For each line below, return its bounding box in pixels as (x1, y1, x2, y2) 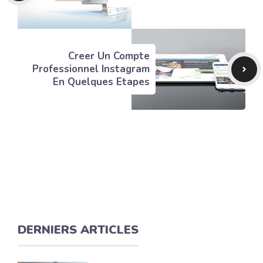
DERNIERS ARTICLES (18, 222, 139, 238)
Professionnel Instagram (32, 62, 150, 76)
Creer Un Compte (68, 49, 150, 63)
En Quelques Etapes (53, 75, 150, 89)
